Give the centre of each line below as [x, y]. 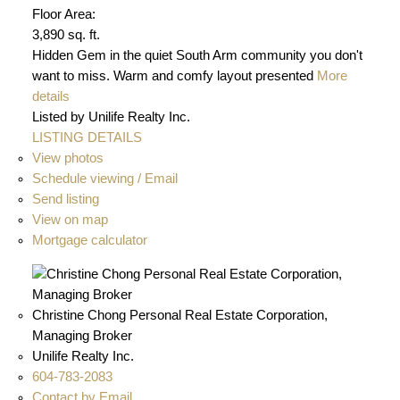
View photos [67, 158]
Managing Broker [82, 335]
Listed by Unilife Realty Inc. [111, 117]
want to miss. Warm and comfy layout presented [172, 75]
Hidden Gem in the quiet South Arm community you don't [197, 55]
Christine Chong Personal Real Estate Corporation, [179, 315]
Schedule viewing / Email [104, 178]
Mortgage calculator [89, 240]
